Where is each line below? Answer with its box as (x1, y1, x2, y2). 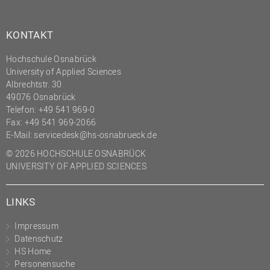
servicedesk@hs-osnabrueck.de (34, 128, 157, 140)
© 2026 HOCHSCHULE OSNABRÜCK (6, 147, 146, 159)
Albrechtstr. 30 (6, 78, 62, 90)
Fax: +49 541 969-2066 (6, 116, 96, 128)
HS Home (14, 245, 51, 257)
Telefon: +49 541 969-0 (6, 103, 95, 115)
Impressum (14, 219, 59, 231)
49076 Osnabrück (6, 90, 76, 102)
